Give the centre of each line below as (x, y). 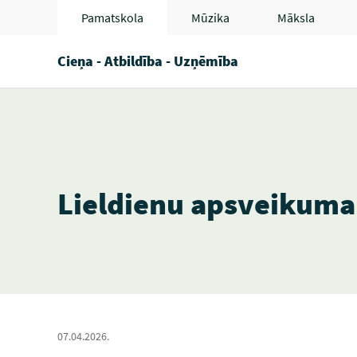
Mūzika (210, 18)
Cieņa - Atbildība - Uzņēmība (148, 61)
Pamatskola (112, 18)
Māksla (296, 18)
